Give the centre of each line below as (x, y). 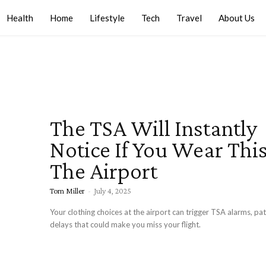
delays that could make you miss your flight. (125, 224)
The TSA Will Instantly (153, 128)
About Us (237, 18)
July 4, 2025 (113, 190)
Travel (189, 18)
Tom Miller (67, 190)
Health (20, 18)
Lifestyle (107, 18)
